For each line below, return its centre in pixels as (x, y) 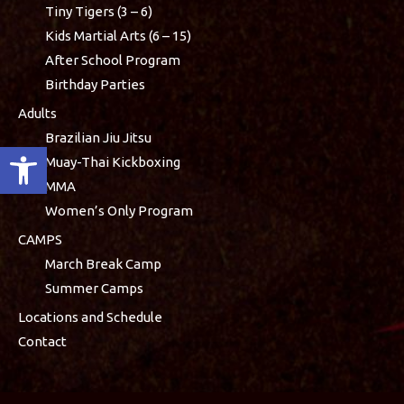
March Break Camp (103, 263)
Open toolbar (58, 156)
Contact (42, 341)
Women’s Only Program (119, 210)
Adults (37, 113)
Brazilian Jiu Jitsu (98, 137)
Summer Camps (94, 288)
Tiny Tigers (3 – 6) (99, 11)
